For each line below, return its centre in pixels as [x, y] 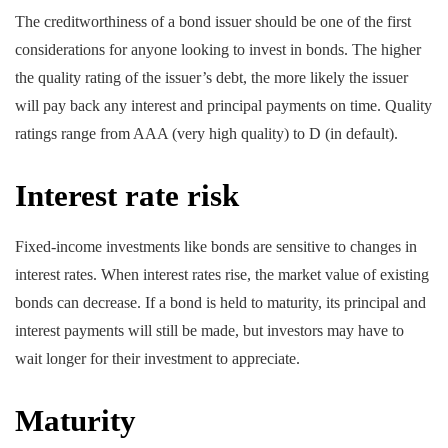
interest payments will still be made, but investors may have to [209, 330]
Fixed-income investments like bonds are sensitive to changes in [216, 246]
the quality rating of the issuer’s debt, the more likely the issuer [211, 78]
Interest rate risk [127, 196]
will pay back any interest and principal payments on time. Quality [223, 106]
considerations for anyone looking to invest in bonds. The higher [218, 50]
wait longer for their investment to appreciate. [157, 358]
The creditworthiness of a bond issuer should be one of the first [213, 22]
